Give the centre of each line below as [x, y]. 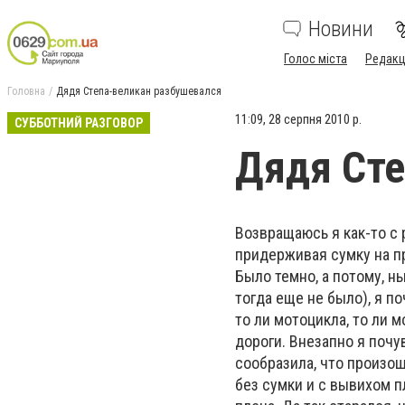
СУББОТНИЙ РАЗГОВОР [79, 123]
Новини [341, 29]
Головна [26, 91]
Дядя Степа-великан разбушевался [139, 91]
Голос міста [316, 59]
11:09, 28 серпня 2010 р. [298, 119]
